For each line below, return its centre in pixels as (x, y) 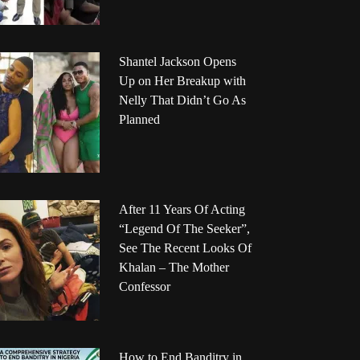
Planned (139, 120)
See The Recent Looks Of (185, 248)
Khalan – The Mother (174, 268)
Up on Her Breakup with (182, 81)
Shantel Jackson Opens (177, 62)
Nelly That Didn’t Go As (182, 100)
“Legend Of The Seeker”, (184, 229)
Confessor (144, 287)
